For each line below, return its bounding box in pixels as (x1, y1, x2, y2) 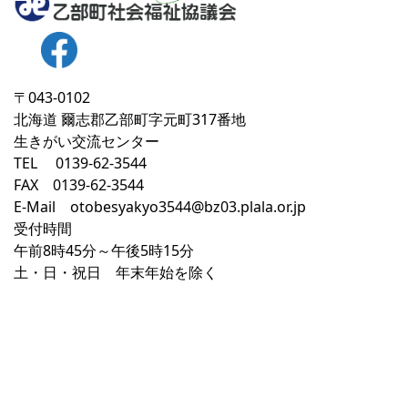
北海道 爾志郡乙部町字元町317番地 (14, 109, 246, 130)
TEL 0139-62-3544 (14, 153, 147, 174)
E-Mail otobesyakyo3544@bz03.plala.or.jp (14, 197, 306, 218)
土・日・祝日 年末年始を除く (14, 262, 218, 283)
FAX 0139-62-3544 (14, 175, 144, 196)
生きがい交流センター (14, 131, 159, 152)
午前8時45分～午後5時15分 (14, 240, 194, 261)
